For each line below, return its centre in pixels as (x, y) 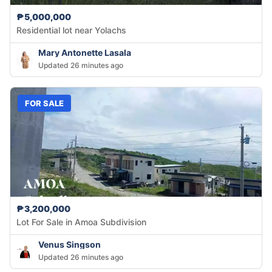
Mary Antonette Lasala (85, 53)
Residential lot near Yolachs (71, 30)
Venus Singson (70, 245)
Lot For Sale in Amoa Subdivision (81, 222)
